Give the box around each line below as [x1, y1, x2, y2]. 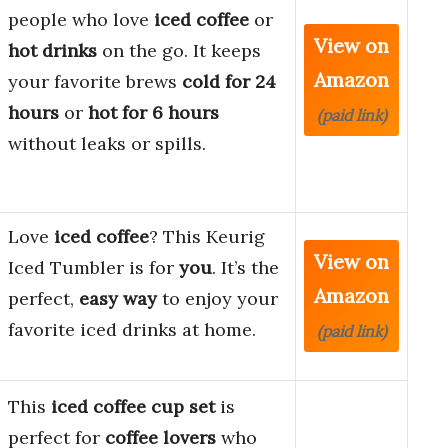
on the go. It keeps [97, 39, 261, 63]
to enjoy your [157, 287, 278, 311]
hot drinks [8, 39, 97, 63]
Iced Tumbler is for [8, 256, 179, 280]
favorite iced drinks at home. [8, 318, 256, 342]
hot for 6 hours [88, 101, 219, 125]
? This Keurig [149, 225, 265, 249]
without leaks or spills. [8, 132, 206, 156]
